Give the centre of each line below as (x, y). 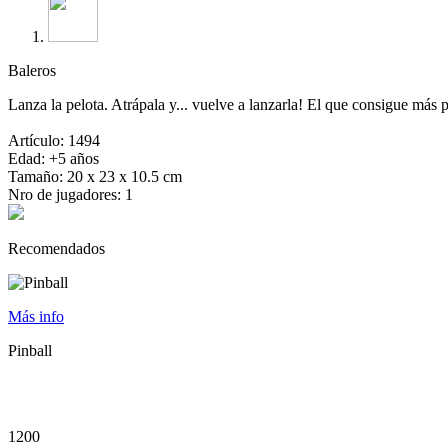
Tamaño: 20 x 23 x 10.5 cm (95, 176)
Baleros (32, 70)
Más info (36, 316)
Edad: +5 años (53, 158)
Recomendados (56, 248)
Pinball (30, 350)
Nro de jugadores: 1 (70, 194)
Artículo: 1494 (54, 140)
